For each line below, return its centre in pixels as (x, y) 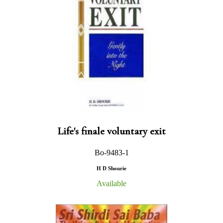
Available (111, 183)
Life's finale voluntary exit (111, 131)
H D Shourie (111, 168)
